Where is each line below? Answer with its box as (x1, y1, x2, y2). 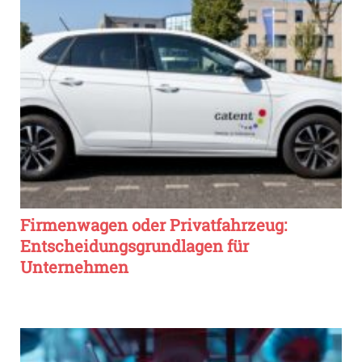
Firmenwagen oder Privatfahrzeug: (20, 214, 287, 236)
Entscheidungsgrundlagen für (20, 235, 249, 257)
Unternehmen (20, 256, 128, 278)
